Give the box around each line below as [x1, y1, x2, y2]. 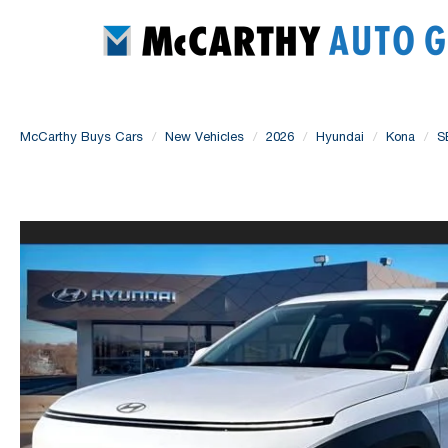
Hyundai [316, 129, 364, 144]
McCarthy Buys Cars [20, 129, 143, 144]
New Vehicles [165, 129, 244, 144]
